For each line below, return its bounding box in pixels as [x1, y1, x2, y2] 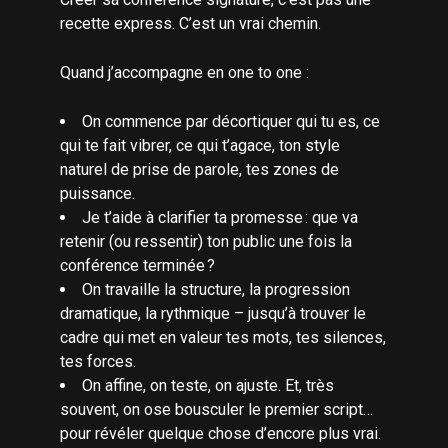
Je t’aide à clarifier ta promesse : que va [82, 207, 358, 227]
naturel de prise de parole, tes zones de [60, 159, 339, 179]
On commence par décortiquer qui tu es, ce [82, 111, 380, 131]
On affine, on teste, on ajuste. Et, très [82, 375, 334, 395]
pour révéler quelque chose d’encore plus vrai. [60, 423, 381, 443]
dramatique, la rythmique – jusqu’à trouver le [60, 303, 366, 323]
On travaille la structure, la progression [82, 279, 350, 299]
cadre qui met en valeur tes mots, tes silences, [60, 327, 386, 347]
